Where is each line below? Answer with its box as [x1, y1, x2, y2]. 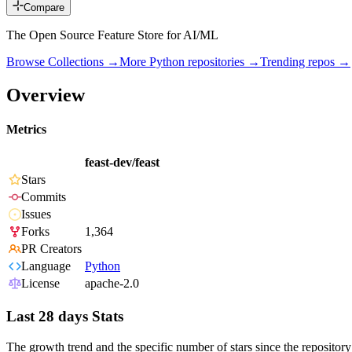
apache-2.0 [85, 277, 139, 291]
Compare [24, 2, 64, 14]
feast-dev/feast [85, 156, 159, 170]
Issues [21, 207, 51, 222]
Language [21, 259, 71, 273]
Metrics [6, 123, 46, 137]
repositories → [185, 55, 260, 69]
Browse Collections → [6, 55, 119, 69]
